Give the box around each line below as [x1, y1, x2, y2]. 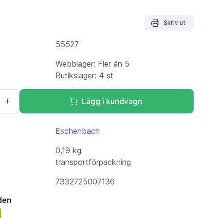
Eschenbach [55, 126, 100, 136]
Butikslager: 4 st [55, 70, 113, 80]
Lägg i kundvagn [82, 96, 143, 106]
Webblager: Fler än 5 [55, 58, 129, 69]
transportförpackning [55, 157, 131, 167]
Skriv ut [163, 18, 186, 26]
